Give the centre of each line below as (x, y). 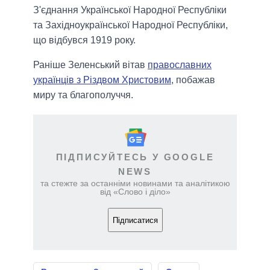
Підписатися (135, 220)
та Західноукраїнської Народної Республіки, (130, 25)
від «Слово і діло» (135, 192)
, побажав (193, 80)
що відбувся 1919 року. (84, 40)
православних (180, 65)
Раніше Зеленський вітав (90, 65)
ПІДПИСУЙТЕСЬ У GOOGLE (135, 157)
